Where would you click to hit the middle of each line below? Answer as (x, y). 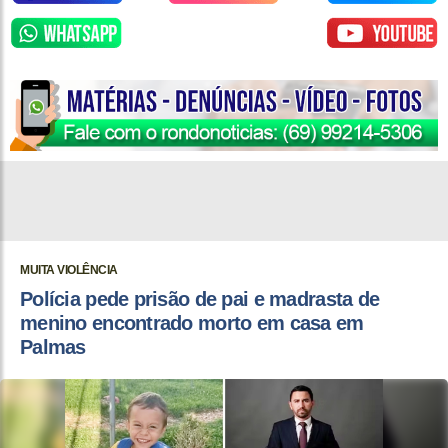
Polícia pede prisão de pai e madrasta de (200, 299)
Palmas (53, 347)
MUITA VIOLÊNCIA (69, 270)
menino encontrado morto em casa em (192, 323)
